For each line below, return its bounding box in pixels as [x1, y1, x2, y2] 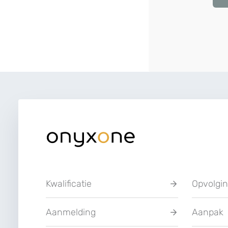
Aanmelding [46, 206, 96, 218]
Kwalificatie [46, 178, 92, 189]
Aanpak [191, 206, 223, 218]
